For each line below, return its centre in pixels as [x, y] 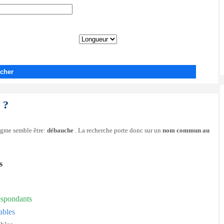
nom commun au [186, 130]
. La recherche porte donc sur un [118, 130]
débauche [60, 130]
